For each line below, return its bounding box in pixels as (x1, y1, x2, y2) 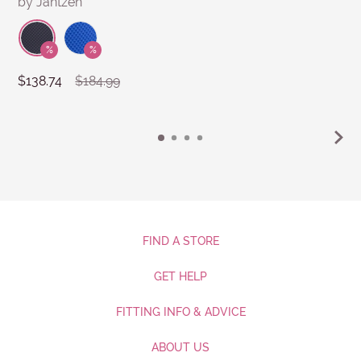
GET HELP (154, 269, 207, 283)
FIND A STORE (142, 234, 219, 247)
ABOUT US (151, 340, 210, 354)
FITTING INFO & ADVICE (115, 305, 246, 318)
